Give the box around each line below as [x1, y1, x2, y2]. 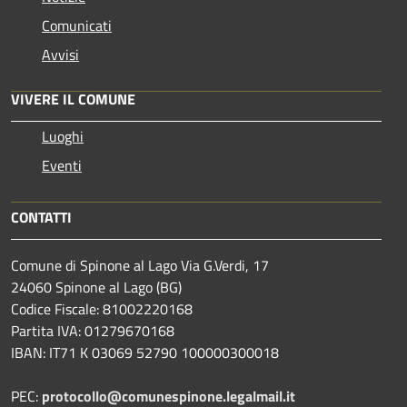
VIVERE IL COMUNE [11, 88, 135, 111]
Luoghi [42, 125, 84, 148]
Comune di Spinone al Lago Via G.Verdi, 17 [11, 254, 269, 277]
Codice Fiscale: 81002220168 [11, 298, 193, 321]
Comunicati [42, 15, 112, 37]
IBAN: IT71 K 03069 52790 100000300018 [11, 342, 279, 364]
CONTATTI [11, 206, 72, 229]
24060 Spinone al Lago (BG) [11, 276, 182, 299]
